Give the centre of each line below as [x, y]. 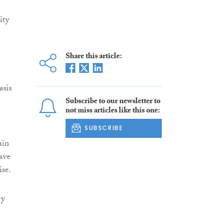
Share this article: [93, 57]
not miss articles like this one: [112, 111]
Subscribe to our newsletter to [113, 102]
